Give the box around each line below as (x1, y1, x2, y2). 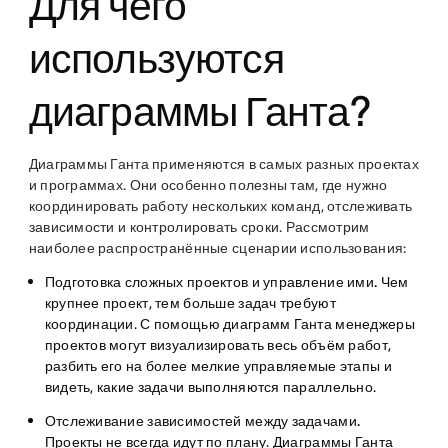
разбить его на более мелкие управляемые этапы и (44, 358, 392, 375)
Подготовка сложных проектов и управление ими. (44, 274, 378, 291)
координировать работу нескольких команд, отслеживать (28, 198, 413, 215)
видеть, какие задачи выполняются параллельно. (44, 379, 377, 396)
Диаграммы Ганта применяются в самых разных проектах (28, 156, 419, 173)
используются (28, 35, 284, 82)
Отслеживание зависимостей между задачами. (44, 413, 361, 430)
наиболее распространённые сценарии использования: (28, 240, 407, 257)
